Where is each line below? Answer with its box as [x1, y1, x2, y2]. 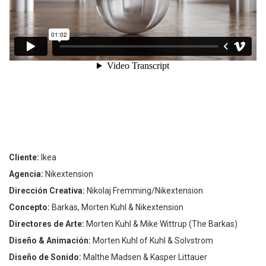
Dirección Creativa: [9, 186, 85, 196]
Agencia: [9, 169, 43, 179]
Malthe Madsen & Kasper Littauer [81, 252, 207, 262]
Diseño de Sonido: [9, 252, 81, 262]
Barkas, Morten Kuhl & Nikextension [50, 202, 183, 213]
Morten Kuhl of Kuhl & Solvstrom [91, 236, 213, 246]
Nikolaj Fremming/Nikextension [85, 186, 203, 196]
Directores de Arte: [9, 219, 84, 229]
